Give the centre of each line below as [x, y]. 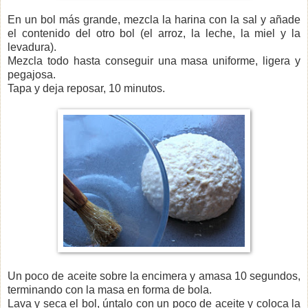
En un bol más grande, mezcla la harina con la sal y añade [154, 19]
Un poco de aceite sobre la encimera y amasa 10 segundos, [154, 276]
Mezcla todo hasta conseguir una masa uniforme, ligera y [154, 60]
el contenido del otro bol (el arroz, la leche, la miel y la [154, 33]
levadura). [32, 47]
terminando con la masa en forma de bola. [110, 289]
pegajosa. [32, 74]
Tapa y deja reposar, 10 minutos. [86, 88]
